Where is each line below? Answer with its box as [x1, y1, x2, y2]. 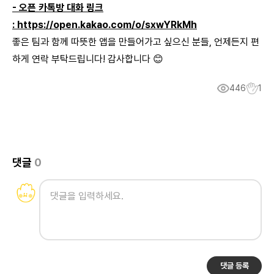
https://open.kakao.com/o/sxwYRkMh [17, 19, 197, 31]
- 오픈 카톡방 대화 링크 [12, 2, 103, 13]
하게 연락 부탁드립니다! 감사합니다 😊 [12, 53, 163, 65]
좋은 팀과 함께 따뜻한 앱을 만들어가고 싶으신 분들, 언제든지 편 [12, 36, 259, 48]
